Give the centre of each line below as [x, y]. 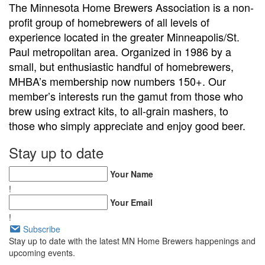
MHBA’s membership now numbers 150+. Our [117, 81]
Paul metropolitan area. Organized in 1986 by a [120, 51]
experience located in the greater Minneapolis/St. [124, 37]
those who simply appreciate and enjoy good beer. [129, 125]
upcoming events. [42, 253]
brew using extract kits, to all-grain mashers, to [119, 111]
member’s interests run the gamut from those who [126, 96]
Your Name [132, 174]
